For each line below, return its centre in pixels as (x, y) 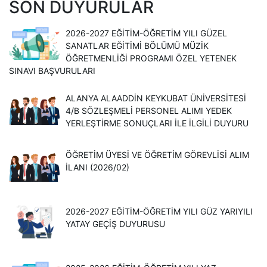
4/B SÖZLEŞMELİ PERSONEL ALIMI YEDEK (149, 110)
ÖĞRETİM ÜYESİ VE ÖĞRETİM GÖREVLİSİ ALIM (157, 154)
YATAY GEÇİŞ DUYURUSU (115, 223)
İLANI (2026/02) (97, 167)
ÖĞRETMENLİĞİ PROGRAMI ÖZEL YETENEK (151, 58)
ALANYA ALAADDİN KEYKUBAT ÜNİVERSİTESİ (156, 98)
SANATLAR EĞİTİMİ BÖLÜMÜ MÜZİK (137, 45)
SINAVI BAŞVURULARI (52, 70)
